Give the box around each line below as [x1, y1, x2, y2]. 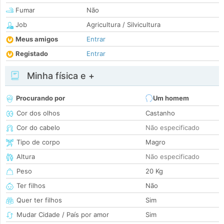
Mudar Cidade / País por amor [16, 210, 109, 219]
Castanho [145, 109, 175, 117]
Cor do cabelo [16, 123, 60, 132]
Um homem [153, 94, 189, 102]
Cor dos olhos [16, 109, 60, 117]
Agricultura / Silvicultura [86, 20, 160, 29]
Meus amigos [15, 35, 58, 43]
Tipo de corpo [16, 138, 60, 146]
